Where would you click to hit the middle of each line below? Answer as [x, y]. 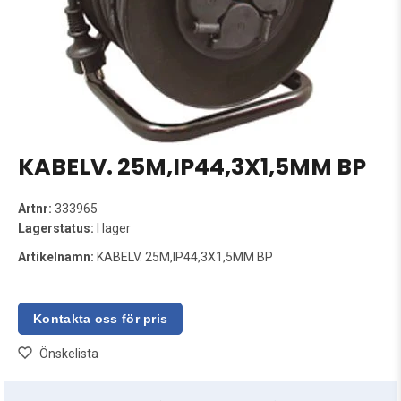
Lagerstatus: [56, 228]
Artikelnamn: [56, 257]
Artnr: [35, 209]
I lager [112, 228]
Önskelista [69, 354]
